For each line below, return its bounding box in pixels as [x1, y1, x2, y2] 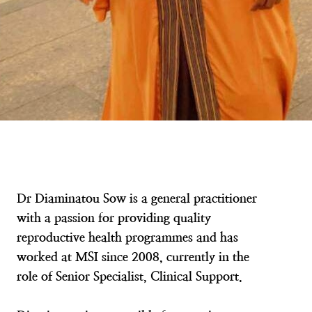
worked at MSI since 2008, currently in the [17, 249, 249, 264]
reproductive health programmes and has [17, 230, 238, 244]
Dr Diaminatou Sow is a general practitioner [17, 191, 257, 205]
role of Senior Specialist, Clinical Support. [17, 269, 246, 283]
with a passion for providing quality [17, 210, 211, 225]
